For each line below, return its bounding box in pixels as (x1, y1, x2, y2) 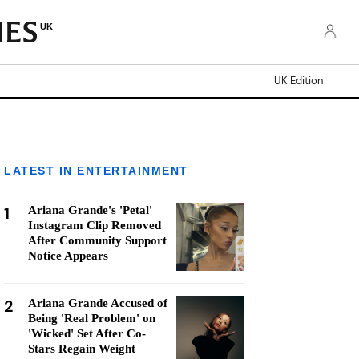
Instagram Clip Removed (28, 219, 161, 232)
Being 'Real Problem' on (28, 312, 155, 325)
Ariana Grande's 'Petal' (28, 204, 152, 216)
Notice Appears (28, 249, 108, 262)
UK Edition (274, 74, 323, 87)
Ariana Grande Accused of (28, 296, 167, 309)
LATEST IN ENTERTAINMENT (4, 164, 188, 177)
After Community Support (28, 234, 167, 247)
